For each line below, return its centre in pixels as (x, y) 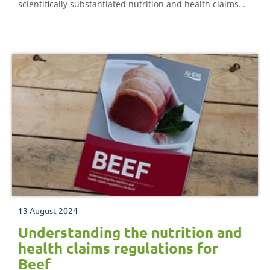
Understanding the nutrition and (130, 233)
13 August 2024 (48, 211)
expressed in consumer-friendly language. (104, 19)
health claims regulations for (118, 248)
